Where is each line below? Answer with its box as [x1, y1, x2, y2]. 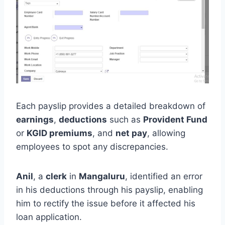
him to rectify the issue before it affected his [16, 198, 195, 208]
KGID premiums [27, 128, 92, 138]
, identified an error [125, 171, 202, 181]
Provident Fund [143, 114, 207, 125]
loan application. [16, 211, 82, 222]
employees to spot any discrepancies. [16, 141, 168, 152]
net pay [116, 128, 147, 138]
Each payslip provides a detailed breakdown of [16, 100, 205, 111]
